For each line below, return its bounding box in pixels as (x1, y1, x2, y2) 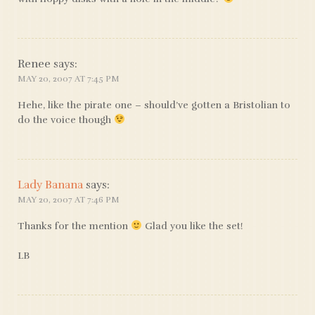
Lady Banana (18, 178, 83, 192)
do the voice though (18, 114, 114, 126)
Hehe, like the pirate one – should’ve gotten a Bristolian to (18, 99, 290, 111)
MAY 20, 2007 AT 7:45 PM (18, 74, 120, 84)
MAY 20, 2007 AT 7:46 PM (18, 195, 120, 205)
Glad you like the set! (141, 220, 243, 232)
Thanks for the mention (18, 220, 131, 232)
